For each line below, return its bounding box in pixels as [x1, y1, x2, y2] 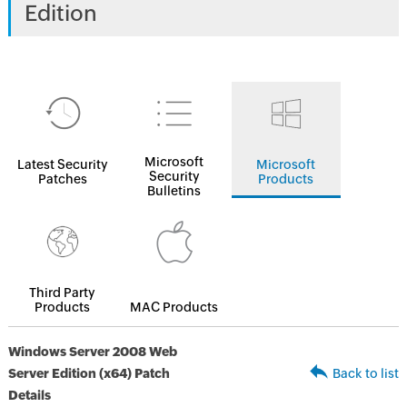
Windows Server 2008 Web [7, 344, 177, 359]
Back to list [333, 366, 400, 381]
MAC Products [130, 300, 219, 314]
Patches [37, 172, 87, 186]
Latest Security [16, 157, 108, 172]
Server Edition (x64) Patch [7, 366, 170, 381]
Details [7, 388, 51, 402]
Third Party [29, 285, 96, 300]
